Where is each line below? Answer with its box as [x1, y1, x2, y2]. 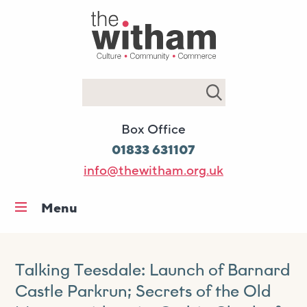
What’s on [41, 253, 101, 271]
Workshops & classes [41, 280, 163, 299]
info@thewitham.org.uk [84, 161, 223, 180]
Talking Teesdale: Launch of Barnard [15, 262, 291, 279]
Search [62, 83, 106, 101]
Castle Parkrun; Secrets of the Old [15, 283, 272, 300]
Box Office [121, 120, 186, 138]
